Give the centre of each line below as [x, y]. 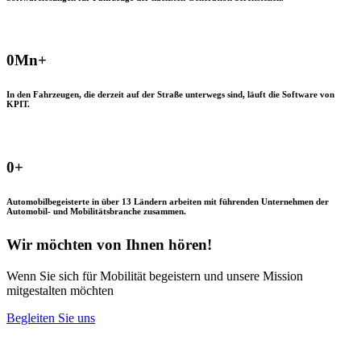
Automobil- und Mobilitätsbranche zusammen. [96, 211]
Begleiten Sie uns [51, 317]
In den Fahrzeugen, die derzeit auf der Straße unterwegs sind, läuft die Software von [170, 95]
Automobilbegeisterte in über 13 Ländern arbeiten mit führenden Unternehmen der [168, 201]
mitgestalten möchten [60, 290]
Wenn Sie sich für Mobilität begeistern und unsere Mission [155, 276]
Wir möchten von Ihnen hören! [109, 244]
